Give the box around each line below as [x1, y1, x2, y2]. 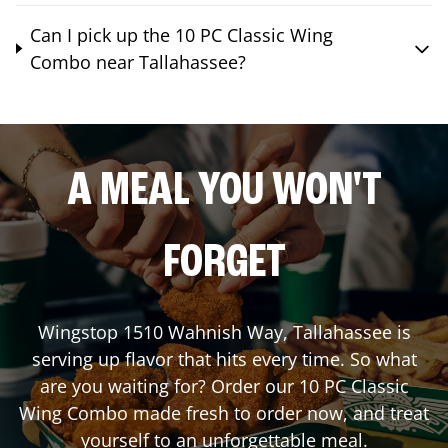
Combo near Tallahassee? [29, 49, 246, 74]
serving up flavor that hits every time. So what [31, 346, 417, 371]
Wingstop [37, 319, 123, 344]
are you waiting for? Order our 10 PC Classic [39, 373, 409, 398]
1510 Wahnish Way [122, 319, 283, 344]
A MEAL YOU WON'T [66, 167, 382, 216]
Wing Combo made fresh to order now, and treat [19, 400, 429, 425]
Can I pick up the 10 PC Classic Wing [29, 22, 333, 47]
